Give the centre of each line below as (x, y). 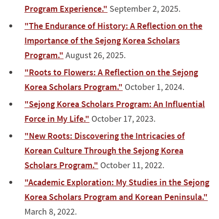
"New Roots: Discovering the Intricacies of (105, 135)
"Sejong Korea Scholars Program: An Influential (115, 104)
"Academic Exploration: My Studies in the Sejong (117, 182)
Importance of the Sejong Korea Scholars (102, 40)
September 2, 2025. (144, 8)
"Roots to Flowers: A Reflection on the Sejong (111, 72)
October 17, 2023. (122, 118)
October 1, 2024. (153, 87)
